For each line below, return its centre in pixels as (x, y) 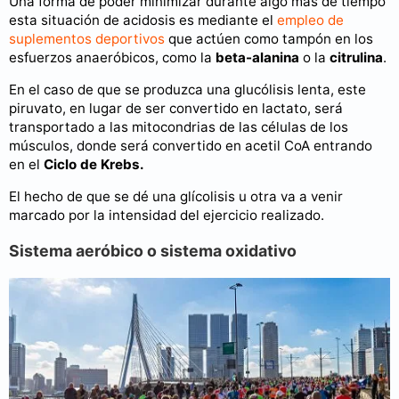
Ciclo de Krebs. (94, 164)
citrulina (356, 57)
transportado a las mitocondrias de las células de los (179, 126)
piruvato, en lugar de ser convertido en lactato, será (176, 108)
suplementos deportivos (87, 38)
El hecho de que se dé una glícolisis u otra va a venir (176, 197)
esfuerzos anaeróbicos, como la (112, 57)
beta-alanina (257, 57)
